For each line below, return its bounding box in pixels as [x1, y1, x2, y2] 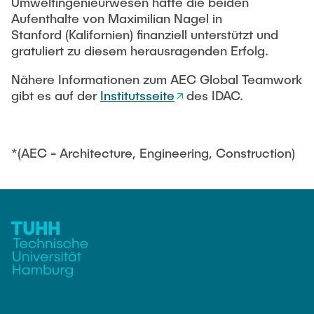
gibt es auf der [11, 88, 100, 103]
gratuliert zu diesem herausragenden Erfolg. [11, 43, 268, 58]
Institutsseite [100, 88, 175, 103]
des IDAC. [183, 88, 243, 103]
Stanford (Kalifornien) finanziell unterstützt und [11, 27, 278, 42]
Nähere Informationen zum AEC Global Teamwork [11, 71, 302, 87]
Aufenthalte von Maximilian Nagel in [11, 11, 222, 26]
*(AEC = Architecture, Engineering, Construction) [11, 145, 295, 161]
